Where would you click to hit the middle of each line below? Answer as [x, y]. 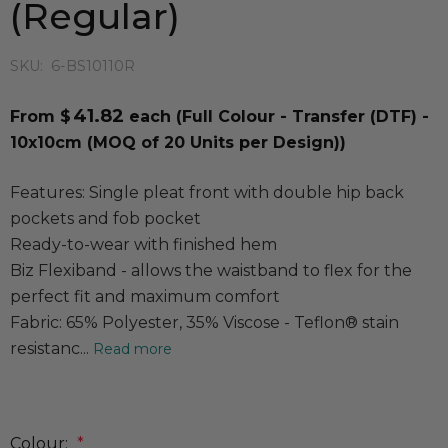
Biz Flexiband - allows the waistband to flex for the [211, 271]
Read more [132, 349]
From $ [40, 117]
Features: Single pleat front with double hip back [207, 193]
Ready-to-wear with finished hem [143, 245]
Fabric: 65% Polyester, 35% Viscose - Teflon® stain [204, 323]
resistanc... [49, 349]
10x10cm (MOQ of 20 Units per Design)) [178, 143]
